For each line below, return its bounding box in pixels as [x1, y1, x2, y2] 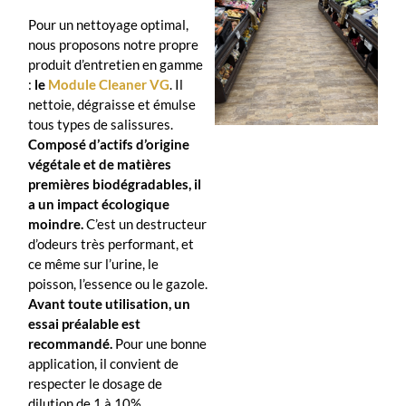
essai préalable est [28, 315, 140, 333]
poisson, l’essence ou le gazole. [28, 275, 208, 293]
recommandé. [28, 335, 112, 353]
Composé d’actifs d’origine [28, 136, 189, 153]
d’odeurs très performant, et [28, 236, 194, 253]
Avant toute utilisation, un [28, 295, 190, 313]
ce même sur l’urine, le [28, 256, 159, 273]
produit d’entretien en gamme [28, 56, 203, 73]
